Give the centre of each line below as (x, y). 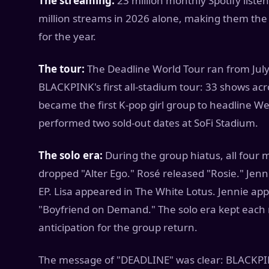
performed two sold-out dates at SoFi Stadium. (148, 123)
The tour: (62, 69)
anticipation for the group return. (118, 227)
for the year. (67, 36)
